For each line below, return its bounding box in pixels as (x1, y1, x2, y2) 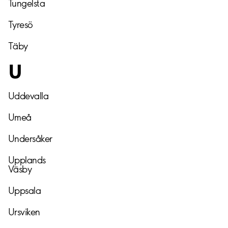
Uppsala (8, 184, 41, 196)
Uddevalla (8, 90, 49, 102)
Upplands (8, 154, 46, 166)
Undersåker (8, 132, 52, 145)
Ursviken (8, 206, 40, 218)
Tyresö (8, 18, 33, 31)
